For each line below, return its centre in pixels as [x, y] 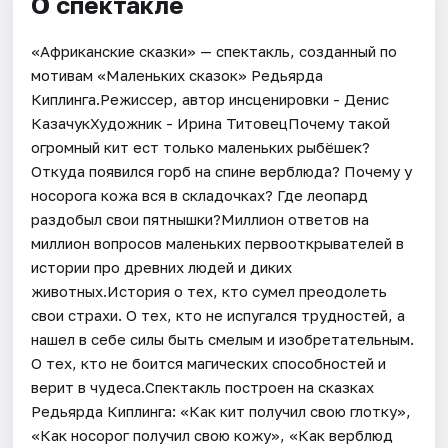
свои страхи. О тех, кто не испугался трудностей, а [218, 315]
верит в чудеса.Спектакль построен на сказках [203, 387]
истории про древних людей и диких [162, 267]
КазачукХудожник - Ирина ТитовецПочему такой [211, 123]
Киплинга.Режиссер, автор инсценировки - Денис [210, 99]
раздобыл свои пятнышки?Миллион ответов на [200, 219]
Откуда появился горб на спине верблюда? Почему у [222, 171]
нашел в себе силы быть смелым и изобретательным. [223, 339]
